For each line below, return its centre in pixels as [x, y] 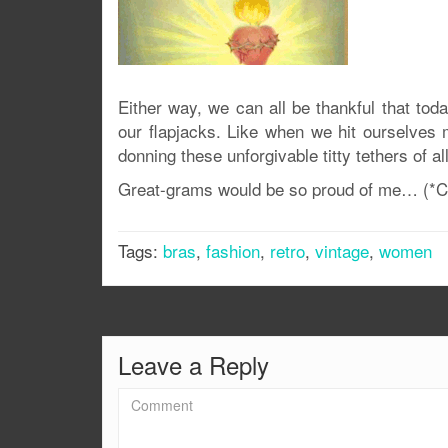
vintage [342, 250]
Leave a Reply [193, 364]
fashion [233, 250]
